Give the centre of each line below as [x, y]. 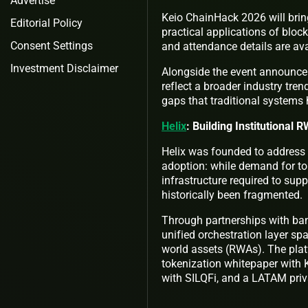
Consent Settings [52, 46]
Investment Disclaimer [64, 68]
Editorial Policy [46, 23]
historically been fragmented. [232, 195]
